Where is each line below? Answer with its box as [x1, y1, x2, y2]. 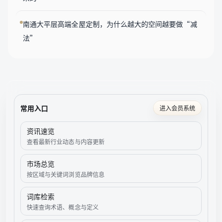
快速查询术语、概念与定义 [27, 203, 99, 211]
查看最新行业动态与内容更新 [27, 137, 105, 146]
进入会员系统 [159, 104, 195, 112]
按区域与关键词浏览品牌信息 [27, 170, 105, 178]
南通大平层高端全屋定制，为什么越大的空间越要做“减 [23, 19, 197, 29]
